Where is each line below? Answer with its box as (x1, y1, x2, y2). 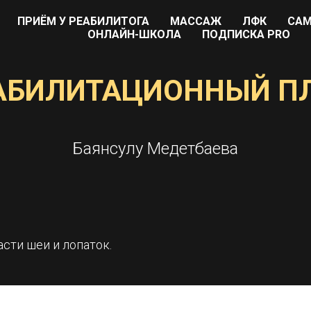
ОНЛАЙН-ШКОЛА (87, 28, 181, 41)
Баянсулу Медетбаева (73, 139, 238, 158)
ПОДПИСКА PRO (202, 28, 290, 41)
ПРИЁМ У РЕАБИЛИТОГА (17, 15, 149, 28)
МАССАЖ (170, 15, 221, 28)
